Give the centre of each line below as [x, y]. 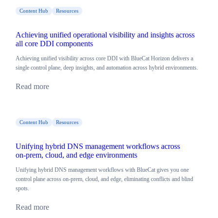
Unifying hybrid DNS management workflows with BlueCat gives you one [102, 170]
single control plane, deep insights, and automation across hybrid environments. [107, 68]
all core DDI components [54, 44]
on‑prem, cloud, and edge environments [76, 155]
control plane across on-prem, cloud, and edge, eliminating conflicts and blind [104, 179]
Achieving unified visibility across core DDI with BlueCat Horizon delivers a [104, 59]
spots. [22, 189]
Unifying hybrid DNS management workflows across [98, 146]
